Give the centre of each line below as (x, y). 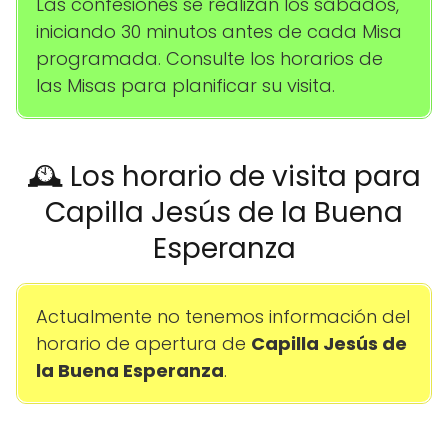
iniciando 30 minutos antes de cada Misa (219, 32)
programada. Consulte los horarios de (209, 59)
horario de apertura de (143, 344)
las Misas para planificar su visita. (185, 86)
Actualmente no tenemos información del (223, 317)
